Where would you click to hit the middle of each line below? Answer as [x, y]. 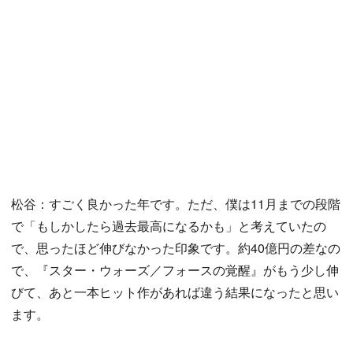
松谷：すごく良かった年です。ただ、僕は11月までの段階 [176, 204]
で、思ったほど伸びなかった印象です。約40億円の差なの [176, 248]
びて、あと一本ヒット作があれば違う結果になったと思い [175, 292]
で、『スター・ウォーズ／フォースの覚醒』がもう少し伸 [175, 270]
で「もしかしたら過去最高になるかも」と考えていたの [169, 226]
